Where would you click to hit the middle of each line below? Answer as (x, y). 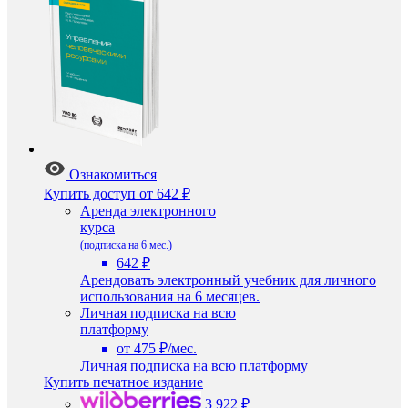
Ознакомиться (113, 174)
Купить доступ (90, 194)
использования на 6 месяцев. (170, 296)
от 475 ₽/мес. (157, 348)
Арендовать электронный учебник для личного (228, 280)
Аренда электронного (148, 211)
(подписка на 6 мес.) (126, 245)
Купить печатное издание (123, 382)
